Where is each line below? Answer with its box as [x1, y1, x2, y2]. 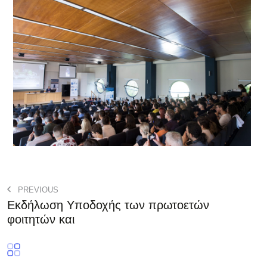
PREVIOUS [15, 185, 58, 194]
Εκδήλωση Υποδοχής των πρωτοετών [7, 198, 210, 212]
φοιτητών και [7, 212, 74, 226]
